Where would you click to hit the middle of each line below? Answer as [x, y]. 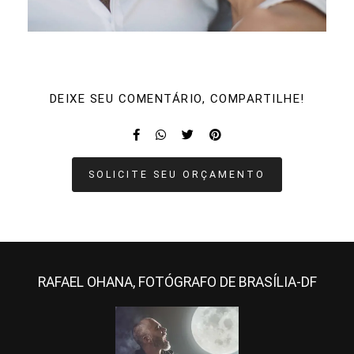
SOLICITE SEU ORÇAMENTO [177, 174]
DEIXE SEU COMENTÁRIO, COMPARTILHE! [177, 98]
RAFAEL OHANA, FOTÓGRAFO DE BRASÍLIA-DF [177, 282]
